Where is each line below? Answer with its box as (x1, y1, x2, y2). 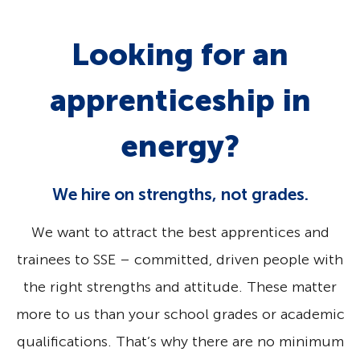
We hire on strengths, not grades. (51, 184, 309, 205)
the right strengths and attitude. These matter (23, 278, 337, 297)
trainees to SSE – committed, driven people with (17, 251, 343, 269)
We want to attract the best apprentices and (31, 223, 329, 242)
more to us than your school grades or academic (15, 305, 345, 324)
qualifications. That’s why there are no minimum (16, 333, 344, 351)
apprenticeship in (49, 82, 311, 120)
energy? (121, 128, 239, 166)
